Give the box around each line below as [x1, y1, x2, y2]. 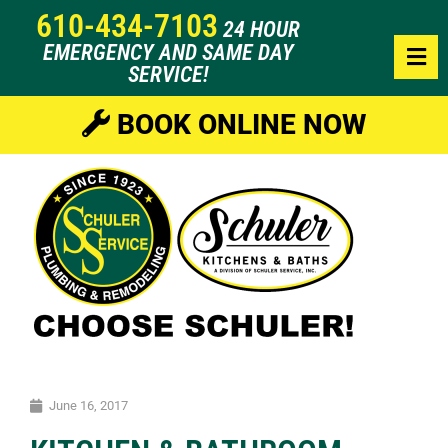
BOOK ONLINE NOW [110, 108, 366, 141]
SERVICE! [128, 62, 208, 87]
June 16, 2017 [49, 398, 128, 413]
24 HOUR [223, 17, 300, 42]
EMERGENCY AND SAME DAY [42, 40, 294, 65]
